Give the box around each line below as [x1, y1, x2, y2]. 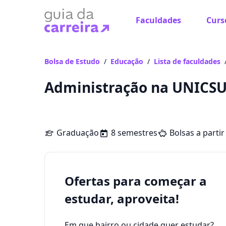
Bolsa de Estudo [44, 56, 100, 66]
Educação [110, 56, 143, 66]
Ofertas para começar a [65, 173, 207, 189]
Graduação [56, 127, 99, 138]
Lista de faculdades [154, 56, 220, 66]
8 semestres [111, 127, 157, 138]
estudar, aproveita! [65, 190, 179, 207]
